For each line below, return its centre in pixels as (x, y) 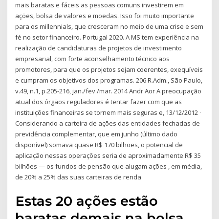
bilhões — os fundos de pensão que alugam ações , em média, (109, 166)
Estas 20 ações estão (87, 201)
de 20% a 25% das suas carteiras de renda (78, 177)
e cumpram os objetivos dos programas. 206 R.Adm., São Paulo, (109, 80)
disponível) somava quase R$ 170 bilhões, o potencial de (99, 145)
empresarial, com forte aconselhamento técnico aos (93, 59)
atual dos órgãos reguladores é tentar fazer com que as (99, 102)
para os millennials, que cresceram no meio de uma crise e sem (109, 27)
